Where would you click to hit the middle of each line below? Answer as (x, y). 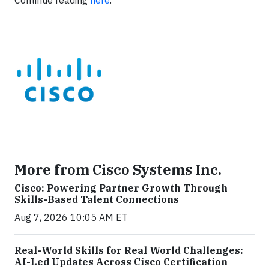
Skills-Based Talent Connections (97, 199)
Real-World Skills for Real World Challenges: (129, 250)
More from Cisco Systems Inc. (118, 169)
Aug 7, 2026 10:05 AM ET (71, 217)
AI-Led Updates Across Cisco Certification (121, 262)
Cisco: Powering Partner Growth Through (121, 188)
